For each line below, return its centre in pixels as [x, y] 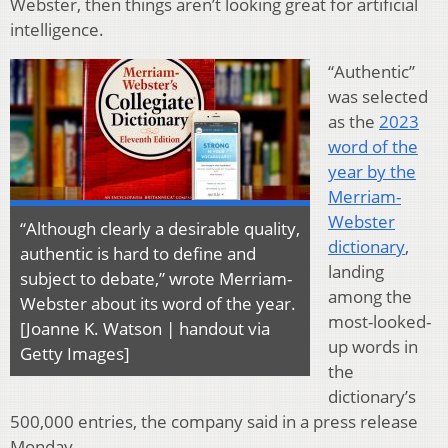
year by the [372, 172]
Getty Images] [75, 354]
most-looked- [379, 322]
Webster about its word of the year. [158, 304]
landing [356, 272]
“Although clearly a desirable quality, [160, 229]
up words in [373, 347]
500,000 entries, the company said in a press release [214, 422]
